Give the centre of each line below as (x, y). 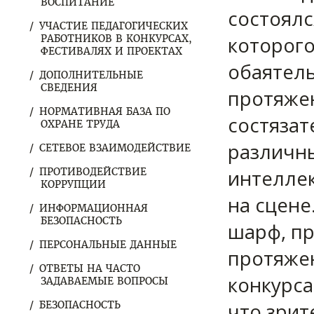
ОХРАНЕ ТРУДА (80, 124)
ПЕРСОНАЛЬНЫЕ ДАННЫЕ (108, 245)
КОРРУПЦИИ (73, 184)
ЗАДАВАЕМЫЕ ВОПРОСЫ (104, 281)
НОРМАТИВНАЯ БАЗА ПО (105, 111)
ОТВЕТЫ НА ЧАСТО (90, 268)
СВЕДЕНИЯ (69, 88)
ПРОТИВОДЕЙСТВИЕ (93, 172)
